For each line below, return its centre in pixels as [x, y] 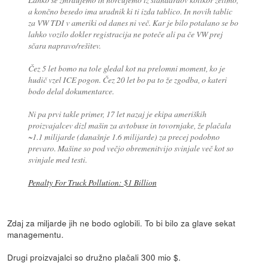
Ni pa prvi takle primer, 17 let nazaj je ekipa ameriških [117, 114]
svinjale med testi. [57, 160]
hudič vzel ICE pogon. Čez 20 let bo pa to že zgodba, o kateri [127, 80]
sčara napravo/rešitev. [64, 46]
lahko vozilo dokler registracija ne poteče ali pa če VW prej [125, 34]
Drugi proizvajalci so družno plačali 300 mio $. [94, 257]
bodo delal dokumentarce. [71, 91]
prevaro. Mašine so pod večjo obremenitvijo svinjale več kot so [131, 148]
